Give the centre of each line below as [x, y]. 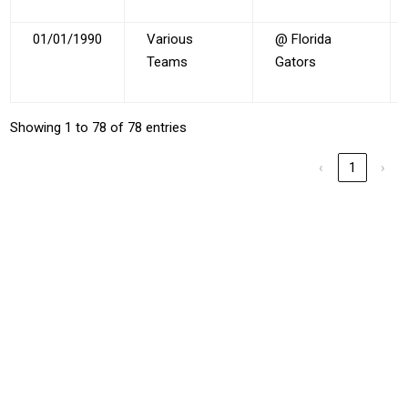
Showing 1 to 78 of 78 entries [99, 127]
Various [170, 39]
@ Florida [304, 39]
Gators [296, 61]
